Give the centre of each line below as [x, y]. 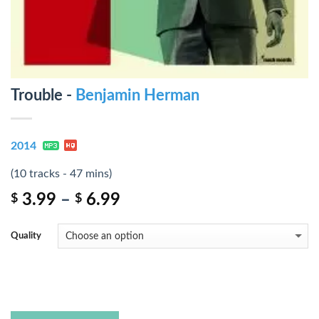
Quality [26, 236]
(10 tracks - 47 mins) [61, 174]
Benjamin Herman [137, 95]
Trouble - [43, 95]
